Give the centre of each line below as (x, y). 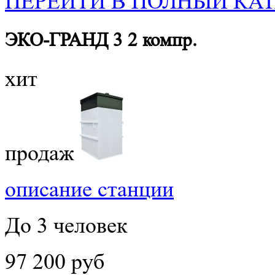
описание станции (89, 189)
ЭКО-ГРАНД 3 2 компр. (101, 40)
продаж (40, 153)
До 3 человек (66, 225)
